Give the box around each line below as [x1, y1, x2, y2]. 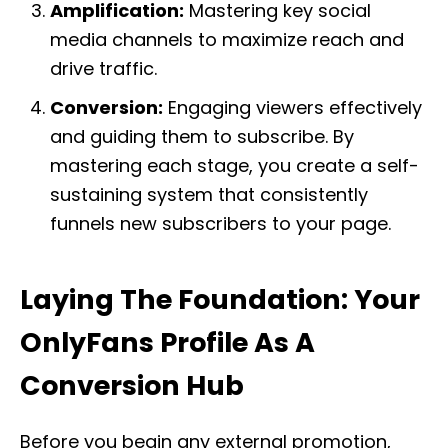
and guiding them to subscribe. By [50, 124, 354, 149]
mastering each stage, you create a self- [50, 153, 419, 178]
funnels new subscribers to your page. [50, 211, 391, 236]
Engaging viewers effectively [163, 95, 422, 120]
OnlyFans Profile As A [20, 324, 315, 361]
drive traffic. [50, 56, 157, 81]
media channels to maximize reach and [50, 27, 404, 52]
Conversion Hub [20, 367, 244, 404]
